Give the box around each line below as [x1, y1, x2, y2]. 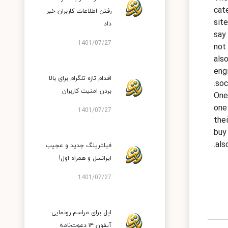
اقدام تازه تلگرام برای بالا [49, 74, 111, 82]
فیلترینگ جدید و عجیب [46, 141, 111, 150]
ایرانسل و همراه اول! [59, 154, 111, 162]
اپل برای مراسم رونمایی [51, 209, 111, 217]
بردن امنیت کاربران [62, 87, 111, 95]
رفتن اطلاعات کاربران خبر [46, 7, 111, 15]
